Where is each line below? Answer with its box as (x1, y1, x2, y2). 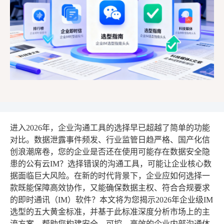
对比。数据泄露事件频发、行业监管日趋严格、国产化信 (10, 135, 210, 144)
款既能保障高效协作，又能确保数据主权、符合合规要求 (10, 183, 210, 192)
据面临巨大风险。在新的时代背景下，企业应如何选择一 (10, 171, 210, 180)
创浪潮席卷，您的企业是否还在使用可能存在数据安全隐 (10, 147, 210, 156)
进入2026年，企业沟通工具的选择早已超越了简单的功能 (10, 123, 210, 132)
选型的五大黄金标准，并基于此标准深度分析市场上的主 (10, 207, 210, 216)
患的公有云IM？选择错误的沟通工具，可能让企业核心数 (10, 159, 211, 168)
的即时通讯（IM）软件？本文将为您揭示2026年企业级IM (10, 195, 213, 204)
